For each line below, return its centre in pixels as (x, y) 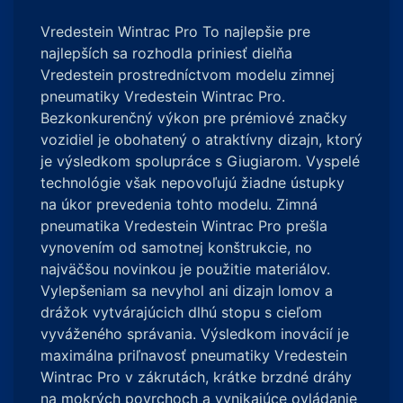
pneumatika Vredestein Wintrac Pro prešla (184, 226)
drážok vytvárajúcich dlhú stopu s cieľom (181, 312)
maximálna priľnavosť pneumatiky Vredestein (194, 355)
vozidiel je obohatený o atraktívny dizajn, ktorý (201, 139)
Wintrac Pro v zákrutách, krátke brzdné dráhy (196, 377)
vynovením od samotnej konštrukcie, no (176, 247)
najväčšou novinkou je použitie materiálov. (185, 269)
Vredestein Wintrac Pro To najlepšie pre (175, 31)
